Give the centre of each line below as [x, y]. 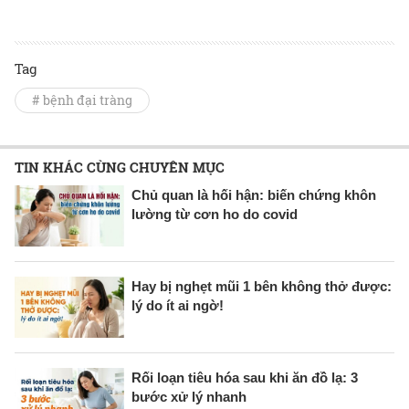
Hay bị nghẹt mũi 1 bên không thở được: [262, 286]
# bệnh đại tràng [82, 100]
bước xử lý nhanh [189, 396]
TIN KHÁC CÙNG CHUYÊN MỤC [120, 168]
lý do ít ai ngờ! [178, 305]
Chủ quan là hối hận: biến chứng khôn [254, 195]
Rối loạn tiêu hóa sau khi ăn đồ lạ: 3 [245, 377]
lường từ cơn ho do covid [215, 215]
